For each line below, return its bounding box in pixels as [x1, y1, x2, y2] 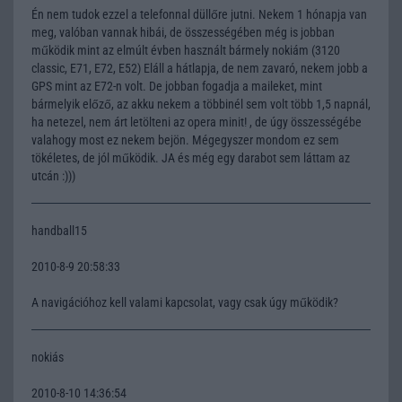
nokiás [31, 349, 64, 364]
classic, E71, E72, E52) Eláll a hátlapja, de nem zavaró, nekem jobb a [31, 60, 368, 75]
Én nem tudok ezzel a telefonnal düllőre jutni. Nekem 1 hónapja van [31, 6, 367, 22]
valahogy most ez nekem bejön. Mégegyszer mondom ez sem [31, 132, 339, 147]
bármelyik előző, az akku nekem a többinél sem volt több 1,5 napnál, [31, 96, 371, 111]
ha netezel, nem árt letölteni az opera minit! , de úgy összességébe [31, 114, 362, 129]
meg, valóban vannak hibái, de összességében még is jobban [31, 24, 335, 39]
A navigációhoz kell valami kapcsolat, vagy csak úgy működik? [31, 294, 338, 310]
